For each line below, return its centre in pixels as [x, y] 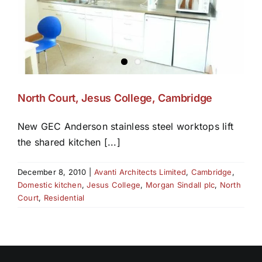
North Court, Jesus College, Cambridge [115, 98]
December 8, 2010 [52, 172]
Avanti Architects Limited [140, 172]
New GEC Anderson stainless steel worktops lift [126, 126]
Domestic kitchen [50, 185]
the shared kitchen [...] [69, 142]
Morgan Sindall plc [180, 185]
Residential [64, 197]
